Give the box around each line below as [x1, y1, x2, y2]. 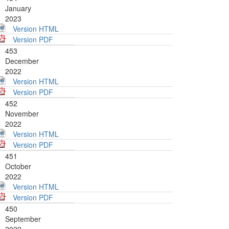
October [5, 161, 31, 172]
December [5, 56, 39, 66]
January [5, 3, 31, 14]
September [5, 214, 41, 224]
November [5, 108, 39, 119]
